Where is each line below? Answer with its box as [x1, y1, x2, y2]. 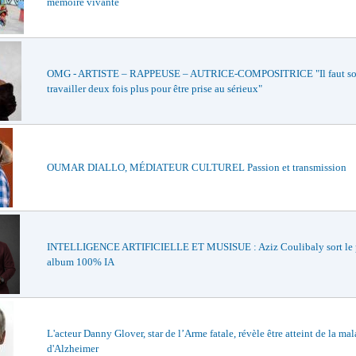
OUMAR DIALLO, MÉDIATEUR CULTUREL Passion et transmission [47, 161, 346, 173]
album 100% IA [47, 256, 114, 268]
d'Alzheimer [47, 342, 99, 354]
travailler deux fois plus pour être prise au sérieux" [47, 83, 262, 95]
